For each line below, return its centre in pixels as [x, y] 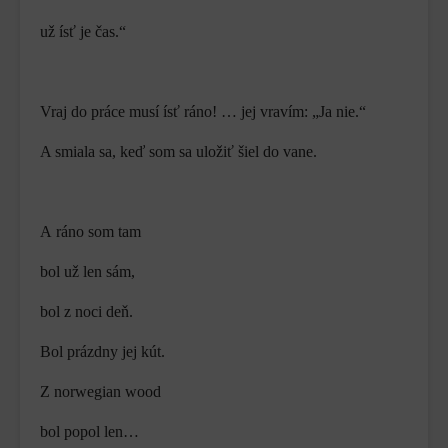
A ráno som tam [90, 232]
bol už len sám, [87, 272]
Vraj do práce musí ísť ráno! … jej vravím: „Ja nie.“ [203, 112]
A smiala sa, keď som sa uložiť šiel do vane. [178, 152]
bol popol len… [89, 432]
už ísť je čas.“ [83, 32]
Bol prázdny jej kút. [102, 352]
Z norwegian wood [100, 392]
